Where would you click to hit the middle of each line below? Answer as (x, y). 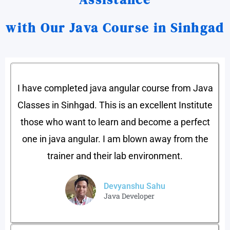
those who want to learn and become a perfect (115, 122)
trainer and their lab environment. (115, 156)
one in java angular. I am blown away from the (115, 139)
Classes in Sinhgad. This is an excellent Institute (115, 105)
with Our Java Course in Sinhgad (115, 27)
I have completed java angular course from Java (115, 88)
